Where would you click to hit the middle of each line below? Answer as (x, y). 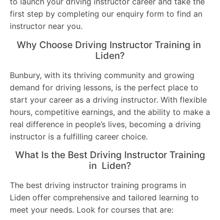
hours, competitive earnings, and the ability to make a (110, 112)
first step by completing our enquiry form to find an (106, 14)
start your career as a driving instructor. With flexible (108, 99)
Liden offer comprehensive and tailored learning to (104, 198)
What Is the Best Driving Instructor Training (110, 155)
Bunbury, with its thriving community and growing (102, 75)
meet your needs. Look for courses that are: (92, 210)
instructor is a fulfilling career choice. (79, 136)
